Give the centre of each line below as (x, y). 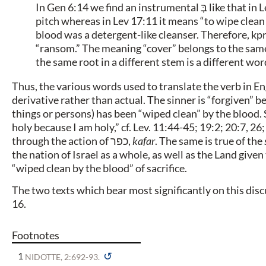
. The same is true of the (210, 140)
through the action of (61, 140)
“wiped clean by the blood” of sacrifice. (99, 168)
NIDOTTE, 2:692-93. (63, 257)
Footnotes (36, 235)
